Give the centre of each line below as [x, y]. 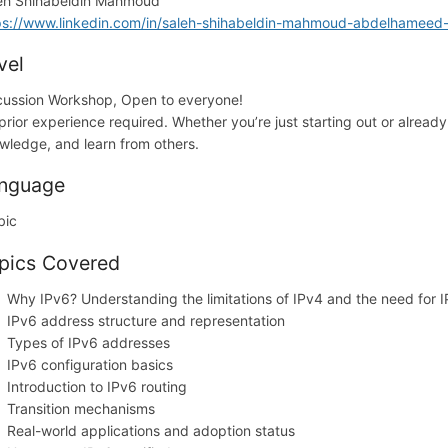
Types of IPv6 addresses [89, 342]
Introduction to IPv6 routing [97, 386]
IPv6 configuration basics [90, 364]
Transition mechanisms [81, 408]
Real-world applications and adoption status [151, 430]
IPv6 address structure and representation [146, 320]
